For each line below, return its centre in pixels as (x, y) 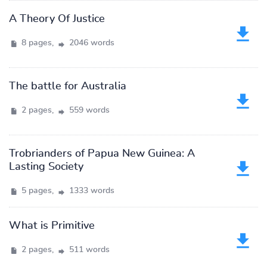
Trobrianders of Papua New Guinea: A (102, 154)
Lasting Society (46, 167)
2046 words (91, 43)
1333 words (91, 191)
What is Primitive (52, 226)
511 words (88, 250)
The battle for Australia (68, 86)
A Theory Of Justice (57, 19)
